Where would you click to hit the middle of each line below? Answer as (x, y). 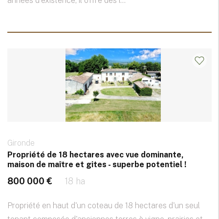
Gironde (21, 143)
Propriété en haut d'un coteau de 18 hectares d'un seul (104, 206)
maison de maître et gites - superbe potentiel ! (97, 165)
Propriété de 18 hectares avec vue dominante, (96, 155)
